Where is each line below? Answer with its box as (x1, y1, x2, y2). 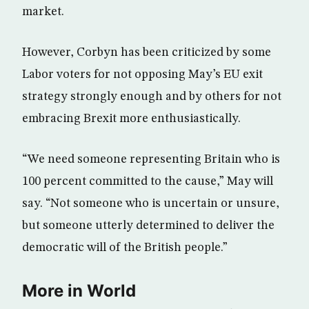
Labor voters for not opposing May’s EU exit (22, 68, 263, 81)
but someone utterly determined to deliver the (22, 219, 275, 232)
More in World (22, 281, 136, 301)
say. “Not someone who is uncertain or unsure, (22, 197, 279, 210)
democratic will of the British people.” (22, 241, 228, 255)
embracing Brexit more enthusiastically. (22, 112, 241, 126)
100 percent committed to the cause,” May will (22, 175, 273, 188)
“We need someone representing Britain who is (22, 153, 280, 166)
